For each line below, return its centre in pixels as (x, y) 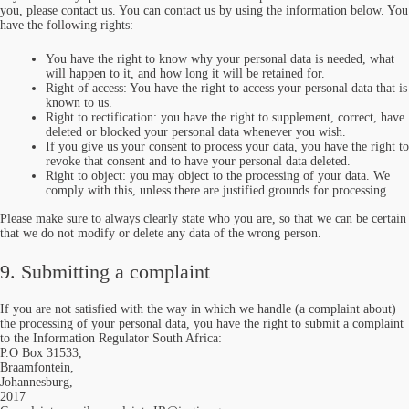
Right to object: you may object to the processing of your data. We (218, 176)
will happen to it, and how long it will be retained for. (185, 73)
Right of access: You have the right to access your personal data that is (226, 88)
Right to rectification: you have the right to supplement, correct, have (225, 117)
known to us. (79, 103)
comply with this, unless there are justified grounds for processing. (218, 190)
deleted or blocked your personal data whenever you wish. (196, 132)
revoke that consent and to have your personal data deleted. (198, 161)
